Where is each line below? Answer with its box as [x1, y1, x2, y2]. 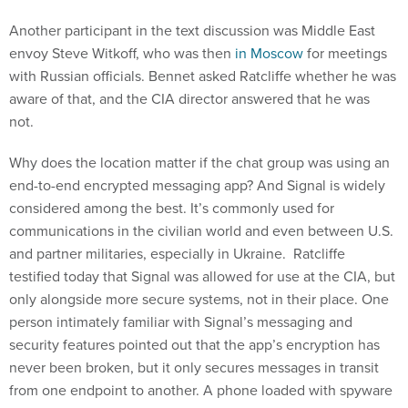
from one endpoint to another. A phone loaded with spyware [9, 379, 393, 400]
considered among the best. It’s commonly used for [9, 197, 334, 218]
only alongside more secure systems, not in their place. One [9, 288, 389, 309]
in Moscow [235, 42, 303, 63]
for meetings [303, 42, 387, 63]
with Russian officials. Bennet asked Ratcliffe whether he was [9, 65, 396, 86]
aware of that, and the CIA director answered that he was [9, 87, 370, 108]
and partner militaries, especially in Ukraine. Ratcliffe [9, 242, 345, 263]
